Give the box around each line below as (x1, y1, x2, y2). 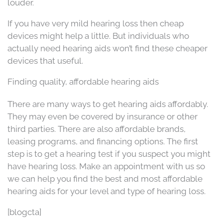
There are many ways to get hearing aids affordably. (7, 99, 208, 109)
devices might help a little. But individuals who (7, 30, 189, 41)
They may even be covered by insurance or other (7, 111, 198, 121)
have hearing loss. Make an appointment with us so (7, 161, 205, 171)
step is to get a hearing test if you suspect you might (7, 148, 211, 159)
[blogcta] (7, 207, 41, 217)
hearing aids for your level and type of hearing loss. (7, 186, 206, 196)
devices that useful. (7, 55, 83, 66)
